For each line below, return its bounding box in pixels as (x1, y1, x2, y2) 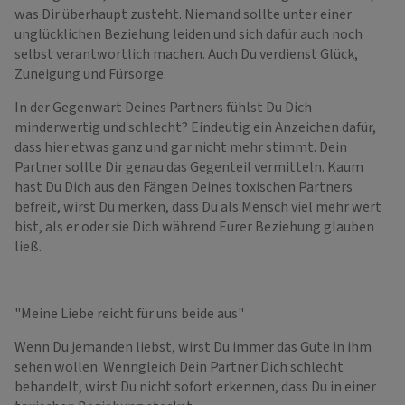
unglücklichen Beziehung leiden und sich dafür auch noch (14, 24, 363, 44)
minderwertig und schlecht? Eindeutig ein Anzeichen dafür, (14, 117, 376, 137)
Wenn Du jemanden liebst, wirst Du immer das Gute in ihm (14, 336, 372, 357)
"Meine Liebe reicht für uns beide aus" (14, 303, 244, 324)
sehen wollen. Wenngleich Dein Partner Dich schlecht (14, 356, 344, 377)
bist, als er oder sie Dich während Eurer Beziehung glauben (14, 216, 374, 237)
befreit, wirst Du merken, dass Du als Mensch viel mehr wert (14, 196, 381, 217)
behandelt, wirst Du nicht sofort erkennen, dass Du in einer (14, 376, 376, 397)
